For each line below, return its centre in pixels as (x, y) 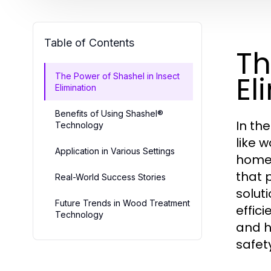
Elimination (76, 87)
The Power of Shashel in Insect (117, 76)
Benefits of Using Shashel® (109, 113)
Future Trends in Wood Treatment (122, 203)
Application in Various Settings (115, 151)
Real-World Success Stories (110, 177)
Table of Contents (89, 43)
